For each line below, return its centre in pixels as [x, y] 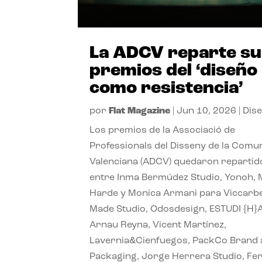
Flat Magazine [140, 111]
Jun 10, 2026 [207, 111]
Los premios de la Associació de [163, 130]
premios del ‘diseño [174, 71]
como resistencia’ [167, 88]
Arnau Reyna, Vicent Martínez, [158, 225]
